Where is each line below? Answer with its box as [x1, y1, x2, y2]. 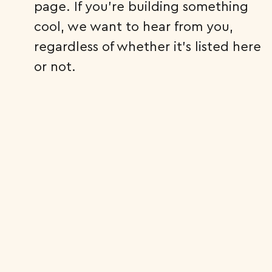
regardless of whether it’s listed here [34, 38, 261, 55]
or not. [34, 58, 76, 75]
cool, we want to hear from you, [34, 18, 233, 35]
